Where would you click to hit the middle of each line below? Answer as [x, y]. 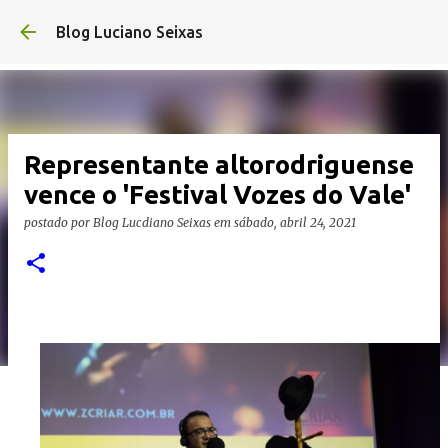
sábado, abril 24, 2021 [295, 222]
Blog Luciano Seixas [129, 32]
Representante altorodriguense [219, 164]
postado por [58, 222]
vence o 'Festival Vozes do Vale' [217, 194]
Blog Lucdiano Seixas [152, 222]
